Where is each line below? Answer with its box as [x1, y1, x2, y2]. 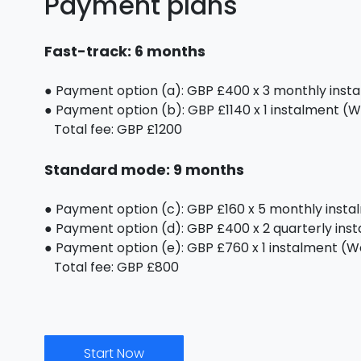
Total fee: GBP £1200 [44, 120, 183, 139]
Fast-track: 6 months [44, 41, 206, 61]
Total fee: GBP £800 [44, 258, 180, 276]
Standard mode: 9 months [44, 160, 245, 180]
